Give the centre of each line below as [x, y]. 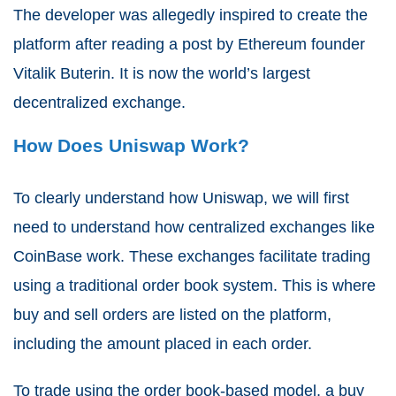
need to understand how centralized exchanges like [194, 227]
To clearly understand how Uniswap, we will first [181, 198]
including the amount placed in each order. [165, 343]
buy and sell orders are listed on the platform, [172, 314]
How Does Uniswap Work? [131, 145]
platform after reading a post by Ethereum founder [189, 44]
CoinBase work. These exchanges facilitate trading [192, 256]
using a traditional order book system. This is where [194, 285]
